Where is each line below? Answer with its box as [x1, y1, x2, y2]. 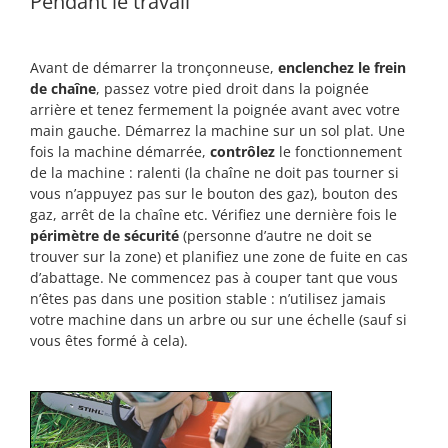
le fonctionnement [275, 142, 402, 162]
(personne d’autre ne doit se [179, 226, 372, 246]
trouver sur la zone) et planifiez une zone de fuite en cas [30, 247, 408, 267]
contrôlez [210, 142, 275, 162]
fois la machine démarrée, [30, 142, 210, 162]
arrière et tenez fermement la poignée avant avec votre [30, 100, 400, 120]
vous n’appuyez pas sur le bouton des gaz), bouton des [30, 184, 398, 204]
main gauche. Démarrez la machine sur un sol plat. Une [30, 121, 405, 141]
